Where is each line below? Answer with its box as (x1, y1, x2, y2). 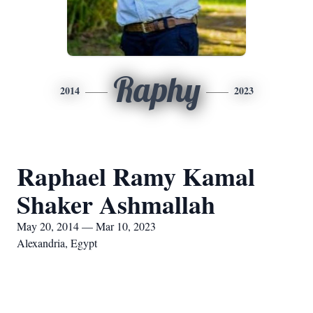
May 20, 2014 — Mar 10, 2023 (17, 219, 156, 233)
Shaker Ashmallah (17, 186, 215, 222)
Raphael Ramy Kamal (17, 158, 255, 194)
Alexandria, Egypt (17, 235, 97, 250)
